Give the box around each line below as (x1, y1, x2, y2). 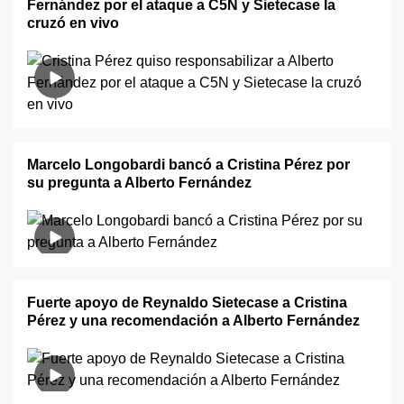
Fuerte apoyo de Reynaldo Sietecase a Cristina (27, 295, 347, 310)
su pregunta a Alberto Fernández (27, 175, 252, 190)
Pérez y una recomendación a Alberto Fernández (27, 313, 360, 328)
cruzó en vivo (27, 15, 119, 31)
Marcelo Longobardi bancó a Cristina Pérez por (27, 157, 350, 172)
